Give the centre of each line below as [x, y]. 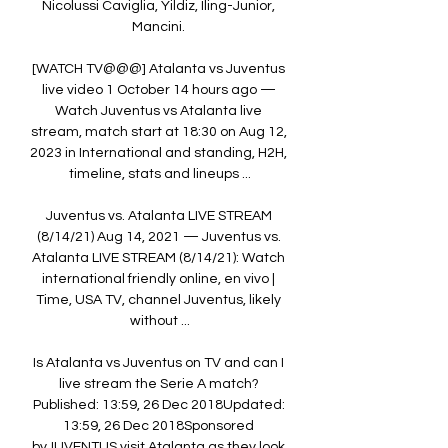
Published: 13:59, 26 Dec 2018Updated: [158, 405]
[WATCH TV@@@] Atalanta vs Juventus [158, 69]
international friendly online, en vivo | [158, 279]
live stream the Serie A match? [158, 384]
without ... [160, 321]
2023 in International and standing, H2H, [158, 153]
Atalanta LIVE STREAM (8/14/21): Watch [158, 258]
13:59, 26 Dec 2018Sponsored [158, 426]
